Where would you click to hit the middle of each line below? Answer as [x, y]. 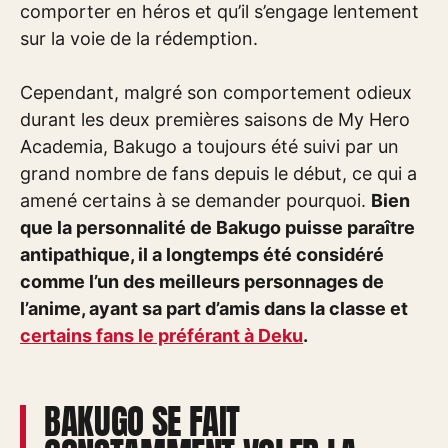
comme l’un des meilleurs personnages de [202, 281]
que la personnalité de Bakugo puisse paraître [217, 227]
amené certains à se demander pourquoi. [195, 200]
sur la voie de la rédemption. [139, 38]
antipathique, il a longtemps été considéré [202, 254]
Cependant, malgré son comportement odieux [216, 92]
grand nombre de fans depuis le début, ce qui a [218, 173]
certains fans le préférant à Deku [161, 335]
